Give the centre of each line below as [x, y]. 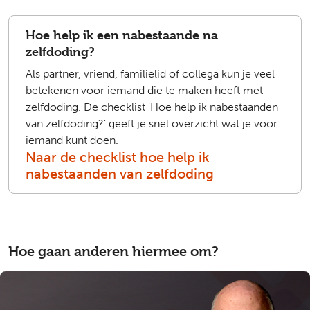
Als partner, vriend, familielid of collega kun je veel [150, 74]
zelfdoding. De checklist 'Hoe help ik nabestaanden [152, 107]
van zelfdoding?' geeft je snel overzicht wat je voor [152, 124]
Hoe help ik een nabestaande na [122, 35]
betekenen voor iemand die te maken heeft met [144, 90]
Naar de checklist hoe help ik [118, 157]
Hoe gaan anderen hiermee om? [113, 252]
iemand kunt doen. [72, 140]
